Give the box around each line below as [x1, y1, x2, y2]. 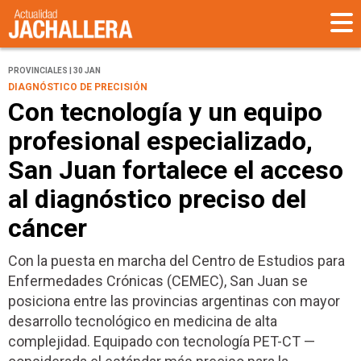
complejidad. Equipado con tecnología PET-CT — [8, 333, 315, 351]
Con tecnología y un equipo [8, 97, 322, 128]
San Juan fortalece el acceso [8, 155, 343, 186]
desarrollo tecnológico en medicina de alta [8, 313, 277, 330]
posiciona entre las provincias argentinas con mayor [8, 293, 340, 310]
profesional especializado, [8, 126, 313, 157]
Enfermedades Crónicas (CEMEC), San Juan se [8, 272, 308, 290]
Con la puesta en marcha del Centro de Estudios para [8, 252, 345, 270]
